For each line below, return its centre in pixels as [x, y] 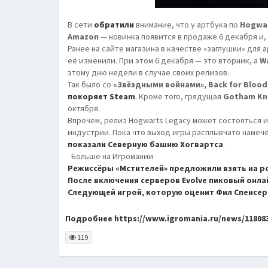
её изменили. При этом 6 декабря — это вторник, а [164, 60]
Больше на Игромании [110, 156]
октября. [84, 108]
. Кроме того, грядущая [179, 96]
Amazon [83, 36]
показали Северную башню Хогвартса [145, 144]
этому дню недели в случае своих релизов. [148, 72]
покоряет [89, 96]
